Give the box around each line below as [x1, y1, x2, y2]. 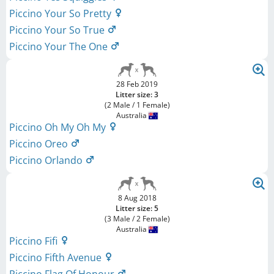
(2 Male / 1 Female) [104, 100, 170, 110]
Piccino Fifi [9, 234, 60, 248]
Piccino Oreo [9, 137, 70, 150]
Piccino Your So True [9, 23, 107, 37]
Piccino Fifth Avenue [9, 251, 104, 264]
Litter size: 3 [116, 89, 158, 100]
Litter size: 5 [116, 203, 158, 213]
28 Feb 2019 [116, 79, 158, 89]
